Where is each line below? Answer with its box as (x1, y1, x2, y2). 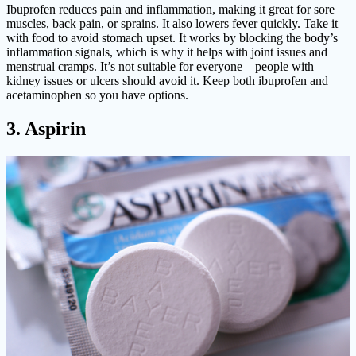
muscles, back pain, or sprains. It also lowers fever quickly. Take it (6, 17, 338, 31)
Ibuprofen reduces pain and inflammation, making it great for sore (6, 2, 335, 17)
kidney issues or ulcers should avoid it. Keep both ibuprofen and (6, 74, 328, 88)
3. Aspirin (6, 118, 86, 140)
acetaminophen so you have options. (6, 88, 188, 103)
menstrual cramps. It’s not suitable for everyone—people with (6, 60, 314, 74)
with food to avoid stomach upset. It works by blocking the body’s (6, 31, 338, 45)
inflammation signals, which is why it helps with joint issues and (6, 45, 327, 60)
